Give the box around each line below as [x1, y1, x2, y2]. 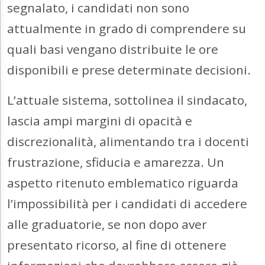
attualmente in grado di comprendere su [7, 20, 246, 37]
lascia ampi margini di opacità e [7, 112, 192, 130]
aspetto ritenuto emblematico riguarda [7, 174, 238, 192]
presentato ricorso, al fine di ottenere [7, 237, 227, 254]
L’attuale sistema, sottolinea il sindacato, [7, 92, 247, 109]
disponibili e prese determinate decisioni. [7, 62, 251, 79]
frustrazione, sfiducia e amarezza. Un [7, 154, 224, 171]
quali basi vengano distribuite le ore [7, 41, 218, 58]
